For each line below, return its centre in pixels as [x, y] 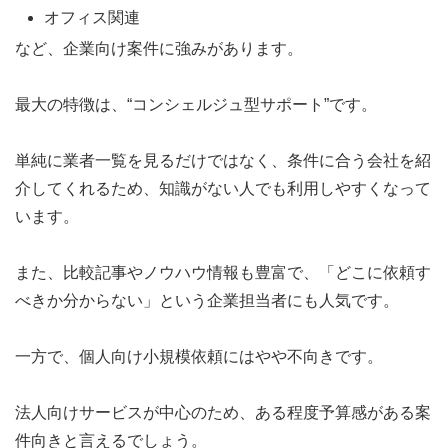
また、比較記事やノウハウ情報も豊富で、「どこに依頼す [223, 272]
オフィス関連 [92, 17]
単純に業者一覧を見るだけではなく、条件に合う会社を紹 [223, 160]
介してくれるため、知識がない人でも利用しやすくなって [223, 188]
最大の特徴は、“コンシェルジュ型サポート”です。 [196, 104]
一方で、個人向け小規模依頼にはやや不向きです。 [199, 356]
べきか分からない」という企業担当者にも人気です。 [207, 300]
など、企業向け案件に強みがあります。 [159, 48]
